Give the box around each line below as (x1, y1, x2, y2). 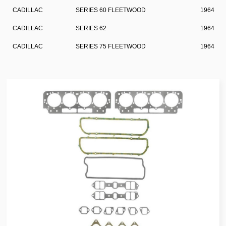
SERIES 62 (76, 24, 107, 32)
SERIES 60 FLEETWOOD (76, 6, 146, 14)
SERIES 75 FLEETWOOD (76, 42, 146, 50)
